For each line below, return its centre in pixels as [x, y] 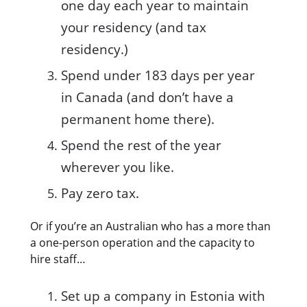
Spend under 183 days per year [158, 75]
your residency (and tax [134, 27]
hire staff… [58, 259]
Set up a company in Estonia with [163, 296]
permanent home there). [138, 119]
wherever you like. [118, 167]
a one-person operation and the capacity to [143, 242]
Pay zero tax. [100, 193]
